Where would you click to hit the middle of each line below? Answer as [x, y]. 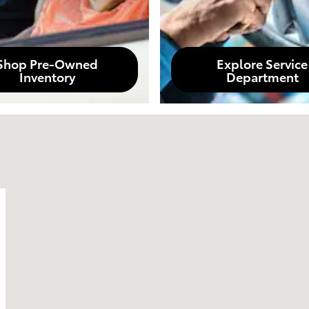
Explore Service [262, 63]
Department [262, 76]
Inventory [47, 76]
